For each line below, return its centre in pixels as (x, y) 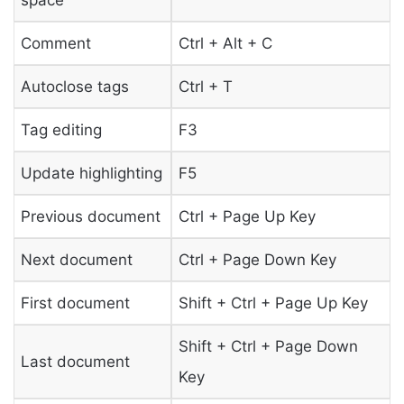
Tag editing (61, 129)
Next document (76, 259)
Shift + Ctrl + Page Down (268, 346)
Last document (75, 361)
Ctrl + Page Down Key (257, 259)
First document (75, 303)
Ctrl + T (205, 86)
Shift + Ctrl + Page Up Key (273, 303)
